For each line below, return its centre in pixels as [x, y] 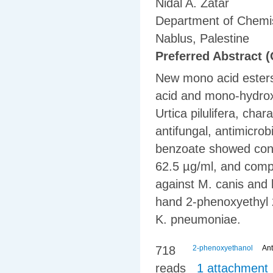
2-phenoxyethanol [223, 248]
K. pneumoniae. [198, 220]
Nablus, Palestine [202, 39]
